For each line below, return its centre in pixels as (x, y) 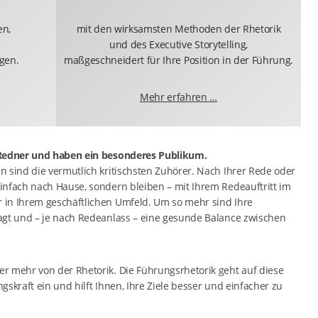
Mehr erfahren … (179, 97)
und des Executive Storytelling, (179, 44)
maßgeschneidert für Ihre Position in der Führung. (179, 60)
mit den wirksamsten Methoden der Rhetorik (179, 29)
